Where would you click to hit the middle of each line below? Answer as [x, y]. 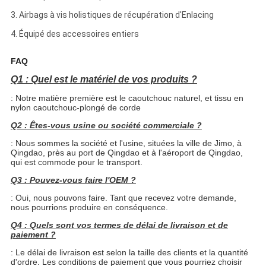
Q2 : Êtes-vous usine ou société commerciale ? [106, 126]
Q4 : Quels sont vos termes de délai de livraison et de [119, 225]
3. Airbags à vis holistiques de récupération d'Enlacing [112, 15]
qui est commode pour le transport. [76, 162]
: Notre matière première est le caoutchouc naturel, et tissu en [127, 98]
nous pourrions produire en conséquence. [89, 208]
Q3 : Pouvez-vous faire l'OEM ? [73, 180]
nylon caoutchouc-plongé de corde [75, 108]
